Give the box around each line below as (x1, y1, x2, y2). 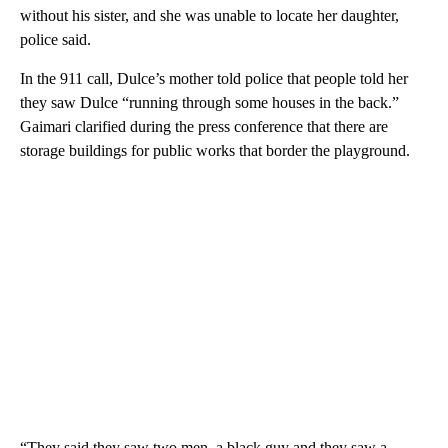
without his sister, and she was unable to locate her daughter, (20, 7, 399, 25)
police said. (20, 31, 91, 49)
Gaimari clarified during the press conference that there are (20, 118, 388, 136)
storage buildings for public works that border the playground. (20, 142, 410, 160)
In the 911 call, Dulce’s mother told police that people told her (20, 70, 408, 88)
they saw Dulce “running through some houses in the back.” (20, 94, 399, 112)
